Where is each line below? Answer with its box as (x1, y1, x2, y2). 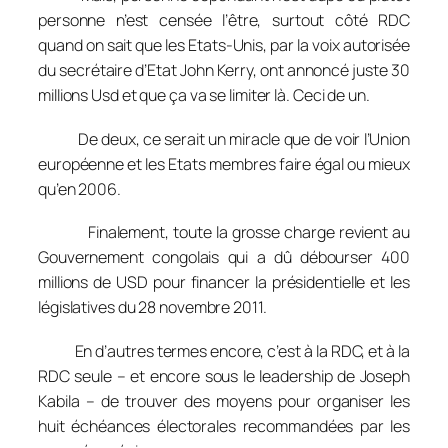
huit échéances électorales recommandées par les (38, 414, 410, 437)
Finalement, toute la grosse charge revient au (38, 221, 410, 244)
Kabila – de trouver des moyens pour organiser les (38, 389, 410, 412)
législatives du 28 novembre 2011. (38, 296, 267, 319)
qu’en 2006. (38, 177, 121, 200)
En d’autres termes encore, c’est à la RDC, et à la (38, 339, 410, 362)
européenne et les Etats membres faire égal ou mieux (38, 152, 410, 175)
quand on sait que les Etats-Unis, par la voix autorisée (38, 34, 410, 57)
